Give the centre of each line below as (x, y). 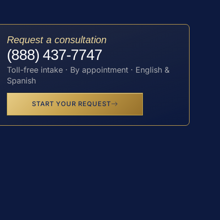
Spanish (21, 81)
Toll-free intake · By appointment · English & (88, 70)
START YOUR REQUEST (71, 104)
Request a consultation (56, 40)
